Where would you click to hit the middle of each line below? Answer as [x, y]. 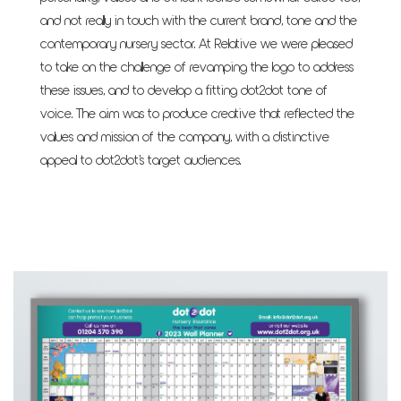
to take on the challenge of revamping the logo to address [197, 68]
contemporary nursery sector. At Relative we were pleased [196, 44]
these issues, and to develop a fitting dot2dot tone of [184, 91]
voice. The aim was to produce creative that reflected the [197, 114]
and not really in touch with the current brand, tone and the [199, 21]
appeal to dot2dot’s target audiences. [141, 161]
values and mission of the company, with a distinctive [185, 137]
